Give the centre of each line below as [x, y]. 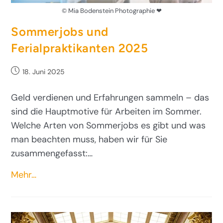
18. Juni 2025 [44, 72]
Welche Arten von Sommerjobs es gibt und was [109, 126]
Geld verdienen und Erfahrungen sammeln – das [110, 98]
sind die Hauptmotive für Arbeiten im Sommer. [107, 112]
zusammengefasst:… [52, 154]
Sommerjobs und [60, 32]
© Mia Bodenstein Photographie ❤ [111, 11]
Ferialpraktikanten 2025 [80, 48]
